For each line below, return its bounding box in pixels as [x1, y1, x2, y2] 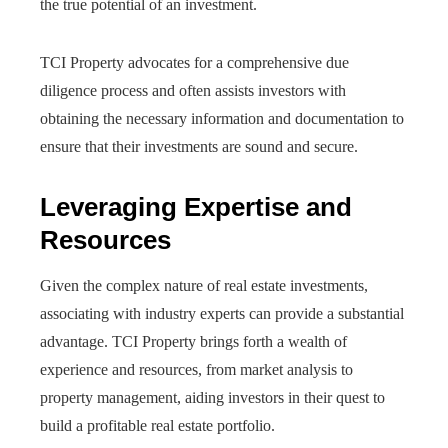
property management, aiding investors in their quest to [40, 389, 385, 406]
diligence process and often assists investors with [40, 82, 346, 99]
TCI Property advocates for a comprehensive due [40, 54, 349, 71]
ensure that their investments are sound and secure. [40, 138, 358, 155]
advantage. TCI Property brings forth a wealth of [40, 333, 347, 350]
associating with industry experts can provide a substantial [40, 305, 404, 322]
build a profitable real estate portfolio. [40, 417, 275, 434]
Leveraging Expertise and [40, 192, 352, 222]
